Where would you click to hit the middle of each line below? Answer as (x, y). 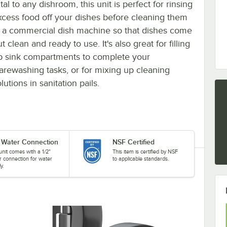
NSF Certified (133, 142)
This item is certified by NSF (145, 151)
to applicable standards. (141, 158)
